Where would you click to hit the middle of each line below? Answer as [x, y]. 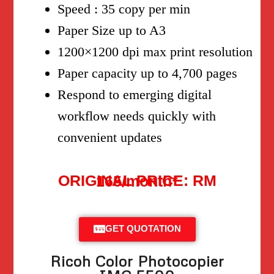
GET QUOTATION [143, 229]
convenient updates [110, 138]
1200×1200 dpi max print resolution [155, 52]
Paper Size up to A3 [112, 31]
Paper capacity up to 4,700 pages [148, 73]
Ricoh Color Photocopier [137, 261]
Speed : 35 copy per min [124, 9]
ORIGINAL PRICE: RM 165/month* [137, 181]
